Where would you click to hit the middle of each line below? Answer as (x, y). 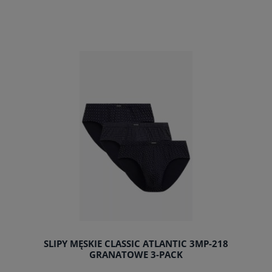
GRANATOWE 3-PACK (136, 255)
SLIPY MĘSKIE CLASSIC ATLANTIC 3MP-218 (136, 244)
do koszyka (136, 60)
